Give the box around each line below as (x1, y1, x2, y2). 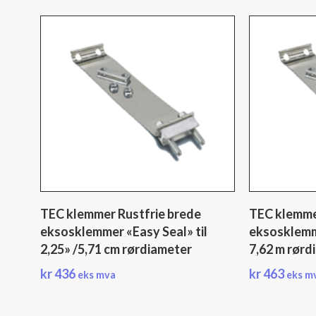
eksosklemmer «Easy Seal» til (40, 224, 207, 239)
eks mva (78, 269, 116, 281)
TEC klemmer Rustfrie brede (40, 206, 201, 221)
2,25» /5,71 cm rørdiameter (40, 241, 192, 257)
